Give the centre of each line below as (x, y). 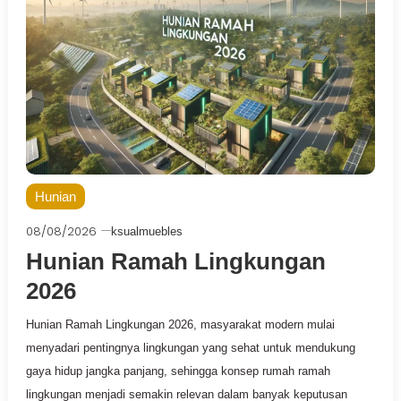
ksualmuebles (146, 231)
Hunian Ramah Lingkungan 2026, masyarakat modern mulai (180, 324)
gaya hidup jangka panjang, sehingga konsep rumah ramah (178, 371)
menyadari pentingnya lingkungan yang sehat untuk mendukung (190, 347)
